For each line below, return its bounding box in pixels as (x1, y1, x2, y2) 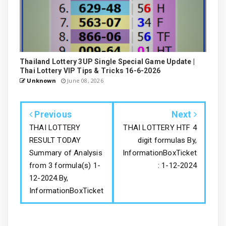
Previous (32, 108, 72, 120)
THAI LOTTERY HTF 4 (123, 123, 197, 132)
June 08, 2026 (66, 76, 103, 84)
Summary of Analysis (29, 148, 102, 157)
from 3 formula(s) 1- (29, 160, 101, 170)
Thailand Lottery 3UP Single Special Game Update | (20, 57, 195, 66)
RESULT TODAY (29, 135, 81, 145)
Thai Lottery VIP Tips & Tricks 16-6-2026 (20, 66, 161, 75)
